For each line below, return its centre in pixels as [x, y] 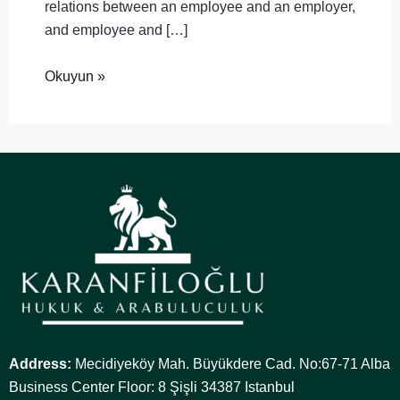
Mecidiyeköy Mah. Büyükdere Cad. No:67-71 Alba [231, 363]
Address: [40, 363]
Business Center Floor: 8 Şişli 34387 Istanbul [152, 386]
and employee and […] [116, 29]
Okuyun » [75, 75]
